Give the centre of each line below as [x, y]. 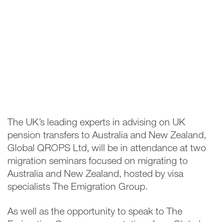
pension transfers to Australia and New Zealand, [107, 136]
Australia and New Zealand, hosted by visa [95, 175]
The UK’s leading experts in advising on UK [96, 123]
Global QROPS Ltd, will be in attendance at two [107, 149]
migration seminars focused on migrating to [98, 162]
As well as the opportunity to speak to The [95, 212]
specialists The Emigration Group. [78, 188]
